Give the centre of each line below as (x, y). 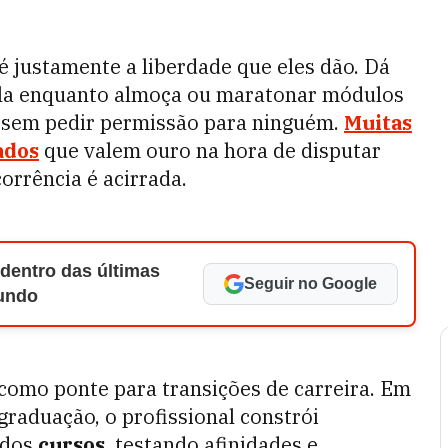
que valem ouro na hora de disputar (210, 150)
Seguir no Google (310, 283)
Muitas (378, 122)
